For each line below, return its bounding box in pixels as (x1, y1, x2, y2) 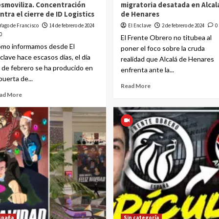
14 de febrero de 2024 (49, 22, 94, 29)
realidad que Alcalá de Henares (120, 55, 214, 63)
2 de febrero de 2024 (161, 22, 204, 29)
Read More (120, 82, 151, 89)
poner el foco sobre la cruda (120, 44, 205, 52)
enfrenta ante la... (120, 66, 174, 74)
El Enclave (128, 22, 151, 29)
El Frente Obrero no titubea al (120, 33, 212, 42)
